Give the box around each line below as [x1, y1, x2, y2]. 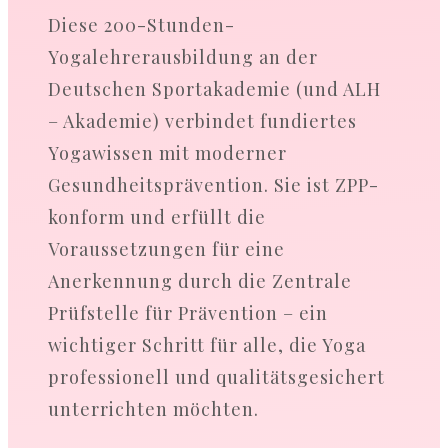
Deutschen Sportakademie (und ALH [48, 76, 381, 101]
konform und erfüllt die [48, 204, 266, 229]
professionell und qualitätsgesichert [48, 364, 385, 389]
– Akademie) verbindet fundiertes [48, 108, 357, 133]
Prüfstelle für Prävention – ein [48, 300, 328, 325]
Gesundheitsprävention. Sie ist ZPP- [48, 172, 379, 197]
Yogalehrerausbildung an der [48, 44, 318, 69]
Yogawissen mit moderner [48, 140, 287, 165]
